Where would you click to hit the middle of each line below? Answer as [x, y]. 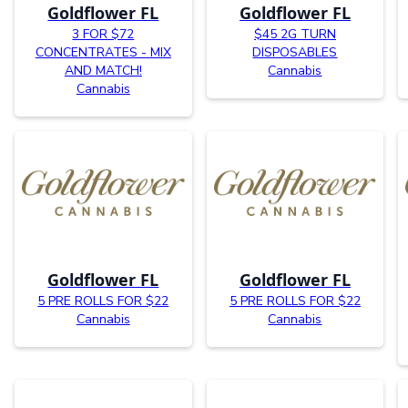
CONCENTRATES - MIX [103, 52]
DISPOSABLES [295, 52]
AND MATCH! [103, 70]
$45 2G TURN [295, 34]
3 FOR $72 [103, 34]
